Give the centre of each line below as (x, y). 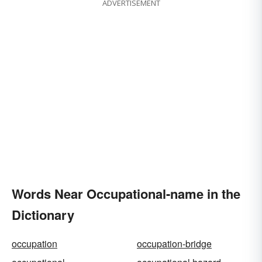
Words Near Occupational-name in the (126, 194)
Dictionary (43, 215)
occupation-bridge (174, 244)
